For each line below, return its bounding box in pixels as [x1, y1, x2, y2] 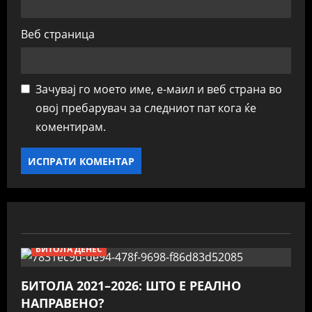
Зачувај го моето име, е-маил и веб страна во [36, 81, 282, 97]
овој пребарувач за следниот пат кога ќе [36, 100, 256, 116]
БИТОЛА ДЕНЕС [36, 243, 103, 255]
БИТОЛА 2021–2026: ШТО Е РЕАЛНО [21, 277, 241, 294]
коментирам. [36, 119, 106, 134]
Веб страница [21, 26, 95, 42]
